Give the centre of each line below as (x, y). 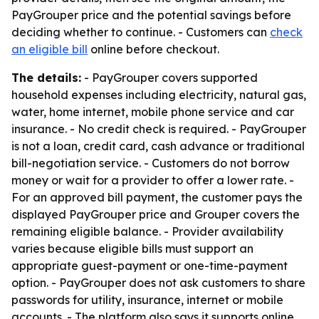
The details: (46, 78)
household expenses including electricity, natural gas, (159, 95)
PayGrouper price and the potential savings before (151, 15)
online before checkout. (153, 49)
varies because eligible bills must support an (132, 249)
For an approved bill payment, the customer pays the (157, 197)
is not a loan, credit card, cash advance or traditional (158, 146)
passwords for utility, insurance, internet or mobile (147, 300)
